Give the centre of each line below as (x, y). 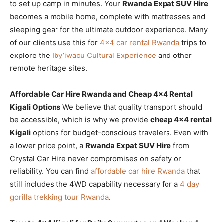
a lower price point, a (48, 145)
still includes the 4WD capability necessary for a (95, 184)
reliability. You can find (50, 171)
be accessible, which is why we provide (80, 119)
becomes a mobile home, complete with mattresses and (108, 16)
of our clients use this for (55, 42)
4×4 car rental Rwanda (139, 42)
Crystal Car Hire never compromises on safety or (96, 158)
